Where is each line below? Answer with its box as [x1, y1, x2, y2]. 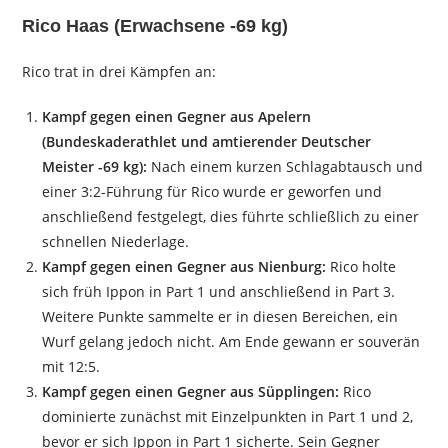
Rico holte [326, 257, 397, 277]
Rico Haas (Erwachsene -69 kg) [22, 16, 289, 37]
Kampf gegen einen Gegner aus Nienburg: [42, 257, 327, 277]
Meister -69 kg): [42, 157, 148, 177]
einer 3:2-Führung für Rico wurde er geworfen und [42, 182, 383, 202]
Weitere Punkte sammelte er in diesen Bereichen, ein [42, 307, 399, 327]
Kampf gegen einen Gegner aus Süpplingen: [42, 382, 340, 402]
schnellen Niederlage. [42, 232, 190, 252]
